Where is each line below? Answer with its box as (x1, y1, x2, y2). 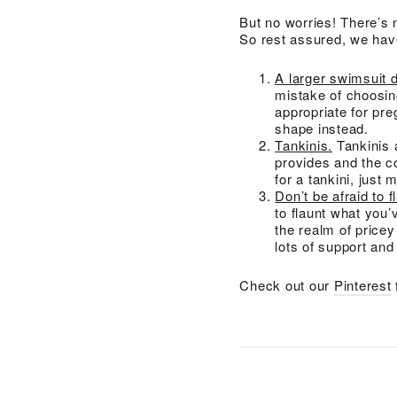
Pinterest (333, 275, 392, 294)
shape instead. (275, 118, 369, 137)
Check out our (239, 275, 334, 294)
